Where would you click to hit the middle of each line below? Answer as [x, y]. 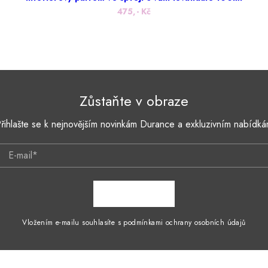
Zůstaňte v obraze [134, 101]
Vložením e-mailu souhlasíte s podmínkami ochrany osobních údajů [134, 223]
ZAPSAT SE [135, 194]
